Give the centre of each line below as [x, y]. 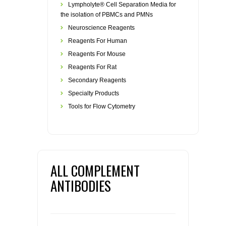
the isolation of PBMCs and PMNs [107, 15]
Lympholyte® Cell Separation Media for [122, 5]
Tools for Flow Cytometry [102, 106]
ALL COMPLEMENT [95, 171]
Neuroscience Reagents [101, 28]
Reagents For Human [98, 41]
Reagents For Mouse [97, 54]
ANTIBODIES [81, 186]
